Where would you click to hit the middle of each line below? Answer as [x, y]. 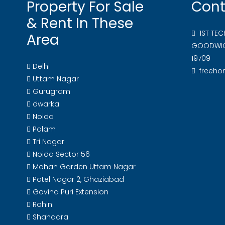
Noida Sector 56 [60, 154]
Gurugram [50, 91]
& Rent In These [80, 23]
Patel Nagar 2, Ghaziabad [77, 179]
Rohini [42, 204]
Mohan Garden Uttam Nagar [83, 167]
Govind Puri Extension [70, 192]
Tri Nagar [47, 142]
